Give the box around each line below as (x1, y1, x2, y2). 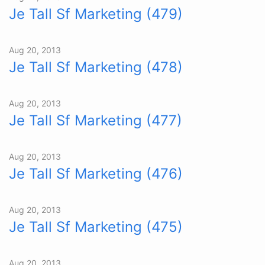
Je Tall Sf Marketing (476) (9, 165, 183, 182)
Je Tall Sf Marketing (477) (9, 112, 182, 129)
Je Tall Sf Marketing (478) (9, 59, 183, 76)
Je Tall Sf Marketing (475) (9, 218, 183, 235)
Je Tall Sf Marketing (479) (9, 5, 183, 22)
